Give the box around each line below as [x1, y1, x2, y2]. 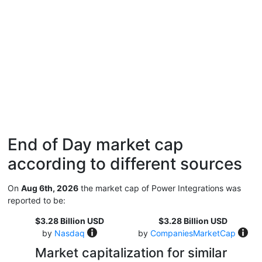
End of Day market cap [8, 135, 183, 154]
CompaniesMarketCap [150, 228, 236, 238]
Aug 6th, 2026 [21, 183, 78, 193]
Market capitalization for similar [35, 245, 227, 260]
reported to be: [8, 195, 65, 205]
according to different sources [8, 154, 242, 174]
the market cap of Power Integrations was [78, 183, 241, 193]
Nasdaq [54, 228, 85, 238]
